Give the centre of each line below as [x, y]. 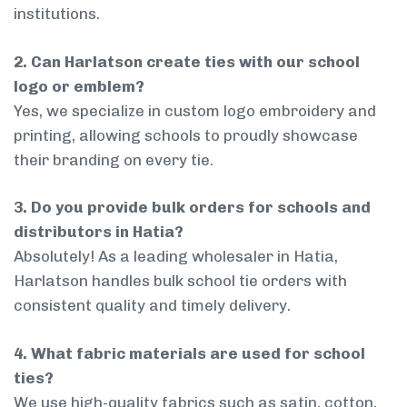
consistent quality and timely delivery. [152, 306]
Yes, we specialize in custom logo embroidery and [195, 110]
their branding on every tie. [114, 159]
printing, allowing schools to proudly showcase [186, 135]
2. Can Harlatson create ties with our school [187, 61]
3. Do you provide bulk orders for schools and [192, 208]
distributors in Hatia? [99, 232]
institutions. [57, 14]
